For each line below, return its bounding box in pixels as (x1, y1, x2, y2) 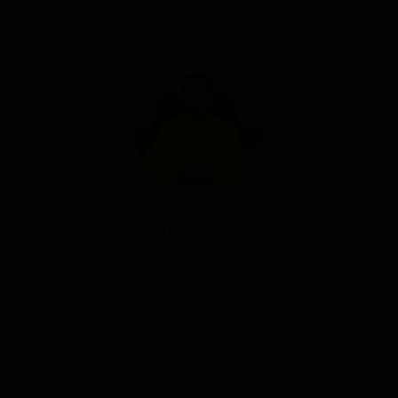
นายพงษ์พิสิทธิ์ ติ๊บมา (136, 218, 262, 237)
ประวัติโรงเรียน (160, 362, 238, 379)
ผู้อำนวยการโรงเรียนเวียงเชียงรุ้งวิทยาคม (107, 242, 291, 257)
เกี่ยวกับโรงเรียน (18, 315, 104, 333)
